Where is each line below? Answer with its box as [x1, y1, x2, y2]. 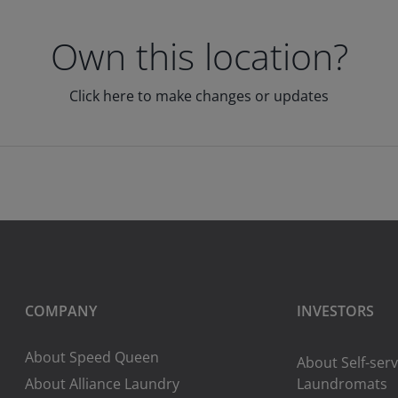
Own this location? [50, 31, 348, 81]
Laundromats [297, 374, 388, 394]
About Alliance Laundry [25, 374, 180, 394]
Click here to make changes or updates [69, 86, 329, 106]
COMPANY [25, 301, 98, 321]
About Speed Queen [25, 347, 160, 367]
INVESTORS [297, 301, 375, 321]
